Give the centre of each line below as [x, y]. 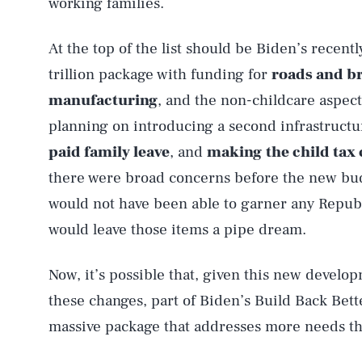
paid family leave [109, 152]
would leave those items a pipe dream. [177, 229]
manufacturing [103, 100]
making [234, 152]
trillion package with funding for [160, 74]
